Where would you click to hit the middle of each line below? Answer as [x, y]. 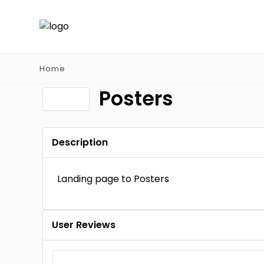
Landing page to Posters [113, 179]
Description [80, 142]
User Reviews [84, 225]
